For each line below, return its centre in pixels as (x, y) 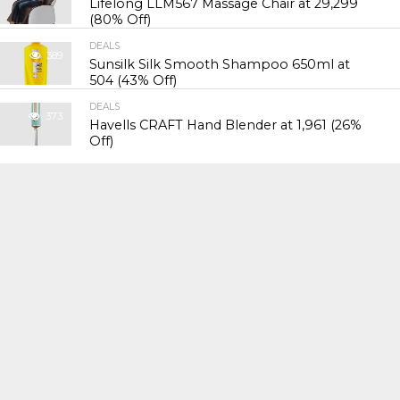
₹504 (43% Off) (133, 81)
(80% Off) (121, 20)
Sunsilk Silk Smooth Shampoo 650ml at (220, 65)
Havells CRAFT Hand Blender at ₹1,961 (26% (226, 125)
